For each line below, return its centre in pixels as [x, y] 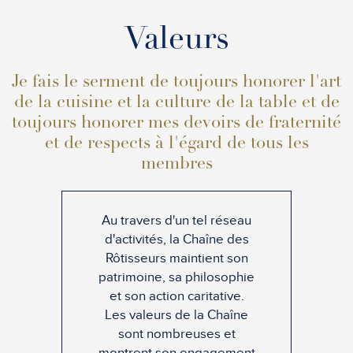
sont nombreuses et [176, 334]
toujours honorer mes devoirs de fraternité [176, 123]
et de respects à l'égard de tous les [176, 144]
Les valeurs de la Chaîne [176, 315]
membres [176, 164]
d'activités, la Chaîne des [176, 239]
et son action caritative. [176, 296]
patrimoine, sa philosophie [176, 277]
